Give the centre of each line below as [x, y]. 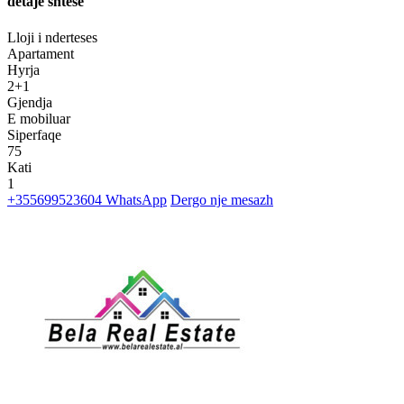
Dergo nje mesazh [222, 199]
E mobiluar [39, 118]
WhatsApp [134, 199]
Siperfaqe [34, 134]
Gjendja [30, 102]
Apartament [41, 53]
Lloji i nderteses [52, 37]
